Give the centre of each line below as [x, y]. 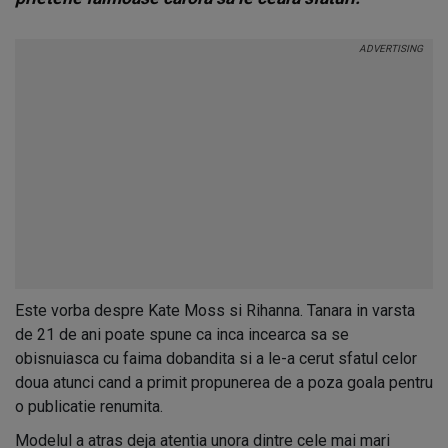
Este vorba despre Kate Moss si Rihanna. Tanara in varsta [215, 310]
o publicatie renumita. [89, 406]
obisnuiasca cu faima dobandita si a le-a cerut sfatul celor [216, 358]
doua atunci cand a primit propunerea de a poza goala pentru [224, 382]
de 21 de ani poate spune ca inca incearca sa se [182, 334]
